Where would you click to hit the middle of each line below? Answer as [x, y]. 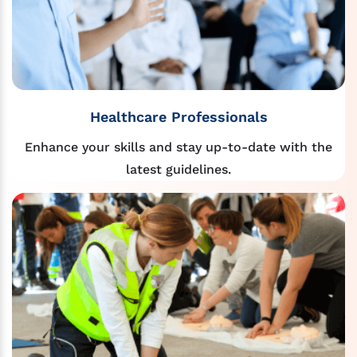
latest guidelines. [178, 169]
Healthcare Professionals [178, 116]
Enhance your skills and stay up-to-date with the [178, 147]
